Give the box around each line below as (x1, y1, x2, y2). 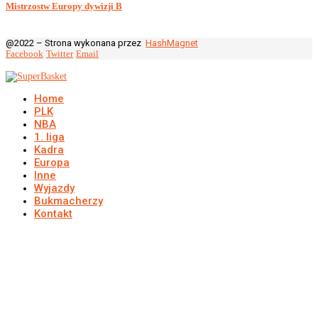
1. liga (34, 131, 65, 144)
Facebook (6, 48, 43, 60)
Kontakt (34, 207, 72, 221)
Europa (34, 156, 70, 170)
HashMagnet (146, 38, 198, 49)
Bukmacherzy (34, 194, 103, 208)
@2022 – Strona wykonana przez (6, 38, 146, 49)
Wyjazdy (34, 182, 75, 195)
